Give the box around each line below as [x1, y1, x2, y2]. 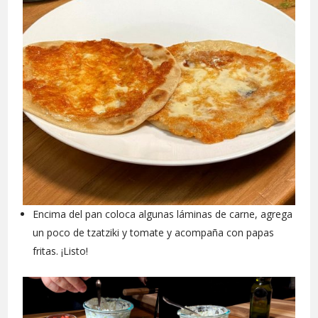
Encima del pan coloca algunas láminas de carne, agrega [33, 207, 293, 221]
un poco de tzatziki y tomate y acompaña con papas [33, 226, 275, 240]
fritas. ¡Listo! [33, 244, 89, 258]
